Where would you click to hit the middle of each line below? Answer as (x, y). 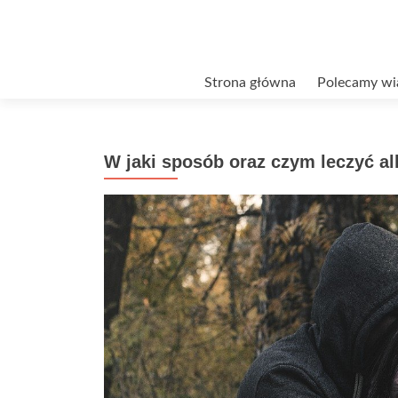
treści (120, 120)
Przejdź (126, 77)
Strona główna (250, 83)
